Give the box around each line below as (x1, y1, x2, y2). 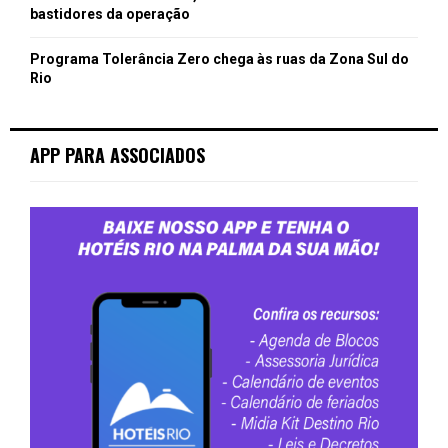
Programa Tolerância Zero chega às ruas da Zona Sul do (30, 51, 409, 68)
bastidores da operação (30, 6, 190, 23)
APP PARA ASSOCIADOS (30, 142, 205, 169)
